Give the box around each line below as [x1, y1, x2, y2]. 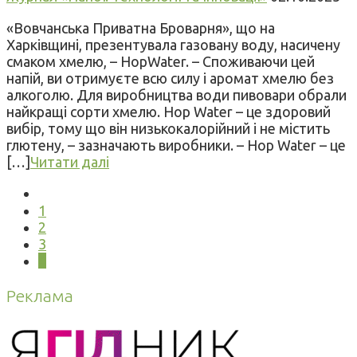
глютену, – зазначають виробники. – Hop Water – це [6, 137, 346, 154]
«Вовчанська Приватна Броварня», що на [6, 20, 275, 37]
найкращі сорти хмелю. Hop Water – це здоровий [6, 104, 331, 120]
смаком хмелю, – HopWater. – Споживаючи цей [6, 53, 315, 70]
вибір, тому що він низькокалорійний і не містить [6, 120, 330, 137]
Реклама [6, 286, 73, 306]
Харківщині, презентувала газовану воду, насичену [6, 37, 340, 53]
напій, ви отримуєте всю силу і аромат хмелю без [6, 70, 334, 87]
